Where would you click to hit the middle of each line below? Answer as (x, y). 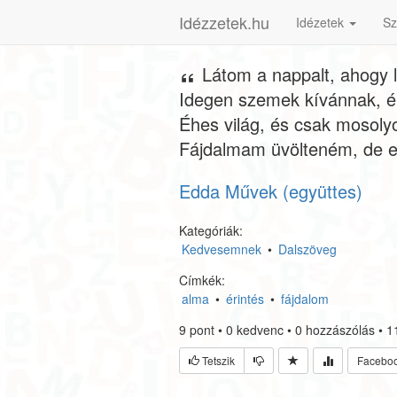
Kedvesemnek (222, 249)
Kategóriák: (211, 230)
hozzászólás (339, 330)
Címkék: (202, 280)
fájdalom (305, 299)
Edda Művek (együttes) (271, 191)
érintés (245, 299)
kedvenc (258, 330)
